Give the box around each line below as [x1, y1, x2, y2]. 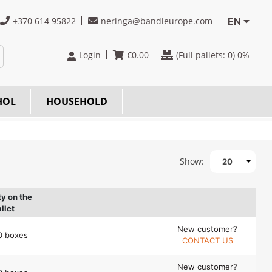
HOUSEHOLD [46, 95, 107, 108]
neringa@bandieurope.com [101, 15, 212, 27]
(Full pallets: [176, 49, 228, 61]
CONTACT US [182, 236, 233, 245]
